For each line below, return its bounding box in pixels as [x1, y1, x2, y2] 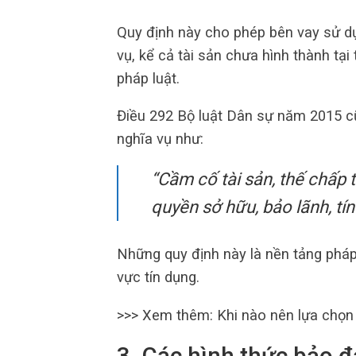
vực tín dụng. [117, 269, 199, 286]
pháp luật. [117, 69, 180, 87]
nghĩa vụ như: [117, 130, 203, 148]
